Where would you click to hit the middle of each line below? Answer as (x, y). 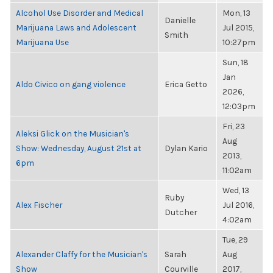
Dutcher (181, 212)
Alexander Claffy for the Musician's (82, 254)
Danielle (180, 20)
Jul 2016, (238, 205)
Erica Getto (186, 84)
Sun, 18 (236, 62)
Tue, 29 (235, 239)
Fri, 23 (234, 126)
